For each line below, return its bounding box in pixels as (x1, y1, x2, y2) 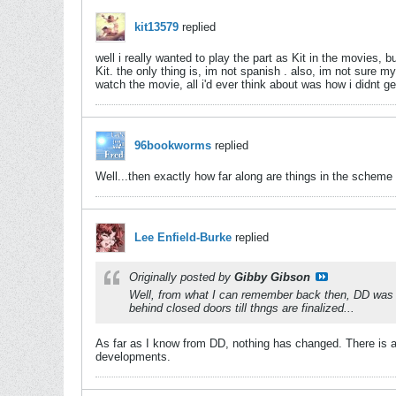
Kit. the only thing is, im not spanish (95, 65, 284, 78)
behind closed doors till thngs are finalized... (129, 301, 354, 315)
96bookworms (134, 139, 211, 152)
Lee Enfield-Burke (134, 231, 232, 244)
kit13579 (134, 20, 179, 34)
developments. (95, 350, 171, 363)
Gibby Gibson (234, 270, 310, 284)
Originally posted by (129, 270, 234, 284)
